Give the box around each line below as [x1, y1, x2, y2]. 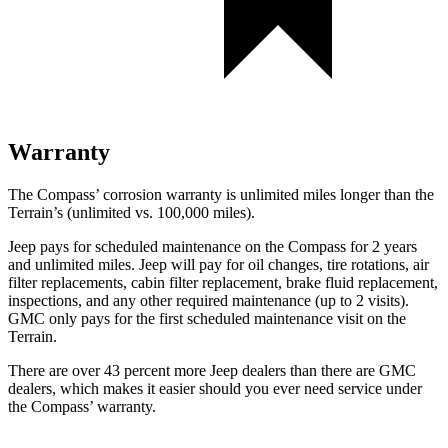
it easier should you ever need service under [143, 379, 422, 397]
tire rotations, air [323, 255, 429, 273]
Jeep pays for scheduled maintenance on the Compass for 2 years [8, 237, 417, 255]
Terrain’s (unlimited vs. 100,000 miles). [8, 203, 255, 221]
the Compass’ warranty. [8, 397, 156, 415]
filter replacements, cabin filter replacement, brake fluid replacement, [8, 273, 438, 291]
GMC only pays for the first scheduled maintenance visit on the [8, 309, 406, 327]
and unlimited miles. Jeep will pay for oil [8, 255, 268, 273]
